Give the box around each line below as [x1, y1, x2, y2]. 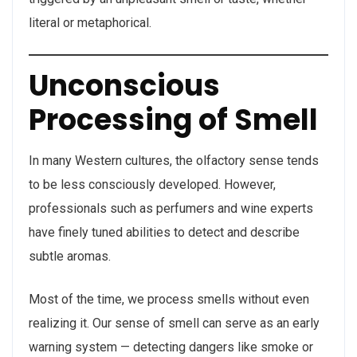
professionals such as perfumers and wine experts [29, 201, 313, 216]
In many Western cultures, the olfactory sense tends [29, 153, 319, 168]
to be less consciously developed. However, [29, 177, 276, 192]
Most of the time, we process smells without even [29, 292, 309, 307]
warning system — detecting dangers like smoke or [29, 339, 313, 355]
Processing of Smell [29, 100, 318, 140]
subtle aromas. [29, 249, 111, 264]
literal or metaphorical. [29, 15, 151, 30]
